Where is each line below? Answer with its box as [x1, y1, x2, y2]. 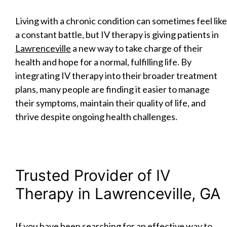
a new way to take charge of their [71, 42, 203, 54]
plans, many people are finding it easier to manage [15, 83, 210, 95]
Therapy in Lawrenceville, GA [15, 184, 220, 203]
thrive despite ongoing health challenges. [15, 110, 177, 122]
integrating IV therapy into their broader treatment [15, 69, 217, 81]
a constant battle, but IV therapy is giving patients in [15, 28, 219, 40]
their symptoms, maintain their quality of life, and [15, 97, 206, 108]
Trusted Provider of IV [15, 166, 170, 184]
